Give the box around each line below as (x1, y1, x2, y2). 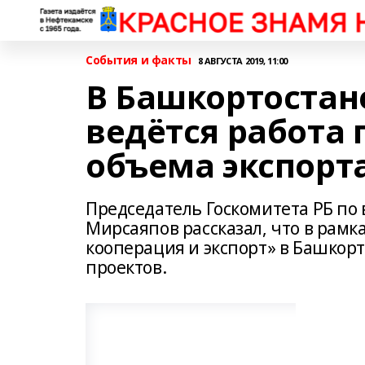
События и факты (86, 52, 191, 68)
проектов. (86, 256, 167, 279)
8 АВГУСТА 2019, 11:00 (197, 54, 288, 67)
